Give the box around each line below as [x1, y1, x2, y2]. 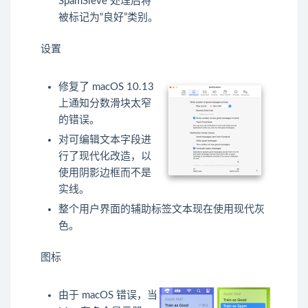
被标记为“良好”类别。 [58, 12, 158, 23]
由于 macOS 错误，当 [58, 290, 157, 301]
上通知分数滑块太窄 [58, 98, 151, 109]
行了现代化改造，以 [58, 151, 151, 162]
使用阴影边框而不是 [58, 168, 151, 179]
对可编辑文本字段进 [58, 135, 151, 146]
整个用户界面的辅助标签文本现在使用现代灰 [58, 204, 265, 215]
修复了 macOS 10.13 [58, 82, 154, 93]
